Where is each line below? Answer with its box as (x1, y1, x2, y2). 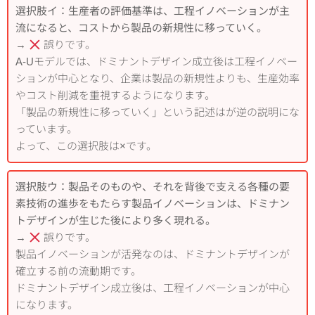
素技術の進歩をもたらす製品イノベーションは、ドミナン (15, 198, 290, 210)
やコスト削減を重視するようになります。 (15, 89, 215, 102)
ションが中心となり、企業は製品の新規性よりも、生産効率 (15, 72, 300, 85)
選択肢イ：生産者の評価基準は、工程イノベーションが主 (15, 5, 290, 18)
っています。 (15, 123, 77, 136)
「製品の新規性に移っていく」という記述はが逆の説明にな (15, 106, 300, 119)
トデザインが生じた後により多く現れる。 (15, 214, 216, 227)
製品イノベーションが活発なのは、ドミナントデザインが (15, 248, 290, 261)
